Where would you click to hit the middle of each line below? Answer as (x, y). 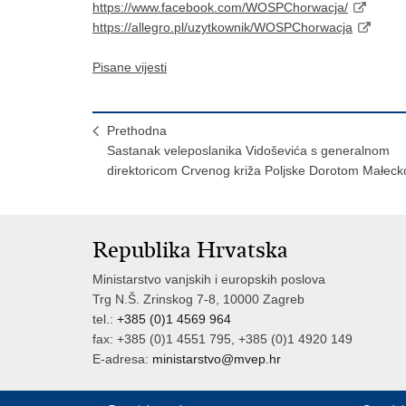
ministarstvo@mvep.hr (217, 359)
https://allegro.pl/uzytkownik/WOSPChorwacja (222, 28)
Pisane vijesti (130, 68)
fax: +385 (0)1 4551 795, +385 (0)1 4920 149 (222, 339)
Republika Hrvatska (190, 251)
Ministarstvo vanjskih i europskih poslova (209, 280)
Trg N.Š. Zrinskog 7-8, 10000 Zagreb (198, 300)
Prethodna (137, 131)
